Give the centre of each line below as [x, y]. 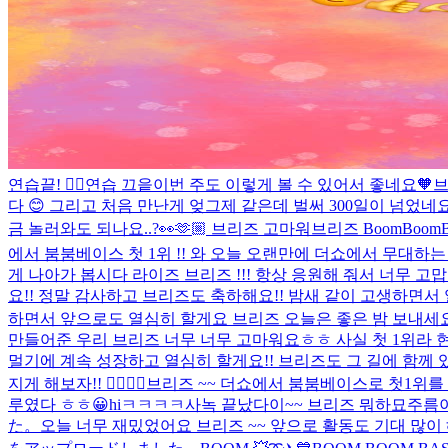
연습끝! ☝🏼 [46, 184]
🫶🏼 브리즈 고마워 [243, 228]
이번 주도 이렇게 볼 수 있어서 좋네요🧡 [293, 184]
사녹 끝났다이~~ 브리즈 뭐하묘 [296, 404]
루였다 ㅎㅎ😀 [58, 404]
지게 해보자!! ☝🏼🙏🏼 [77, 383]
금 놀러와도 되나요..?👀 [91, 228]
